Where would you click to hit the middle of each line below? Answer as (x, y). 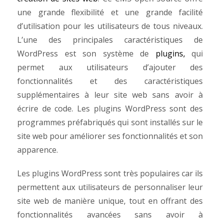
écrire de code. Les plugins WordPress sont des (110, 109)
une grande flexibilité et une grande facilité (110, 12)
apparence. (39, 150)
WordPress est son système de (86, 54)
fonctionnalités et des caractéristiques (110, 81)
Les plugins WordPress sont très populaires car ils (110, 173)
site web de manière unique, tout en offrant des (110, 201)
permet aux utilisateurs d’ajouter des (110, 67)
